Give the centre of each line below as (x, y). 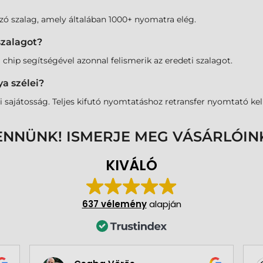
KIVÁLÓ (131, 166)
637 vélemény (114, 204)
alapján (164, 204)
